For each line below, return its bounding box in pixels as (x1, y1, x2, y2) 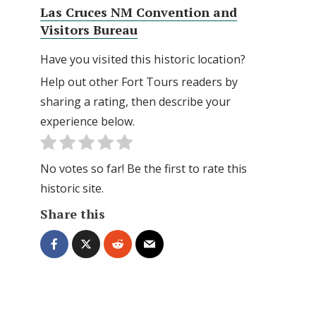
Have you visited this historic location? (40, 51, 245, 67)
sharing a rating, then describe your (40, 93, 231, 109)
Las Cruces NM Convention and (40, 3, 237, 20)
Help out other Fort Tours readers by (40, 73, 238, 90)
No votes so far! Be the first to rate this (40, 160, 247, 176)
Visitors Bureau (40, 20, 138, 38)
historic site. (40, 180, 104, 196)
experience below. (40, 113, 135, 129)
